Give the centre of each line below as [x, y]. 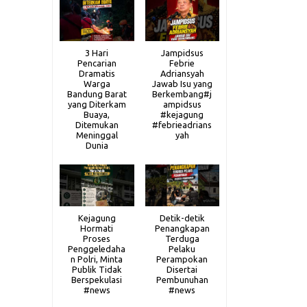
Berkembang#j [182, 94]
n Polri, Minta [97, 259]
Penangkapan [182, 228]
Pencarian [97, 63]
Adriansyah [182, 73]
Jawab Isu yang [182, 83]
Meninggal [97, 135]
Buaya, [97, 114]
